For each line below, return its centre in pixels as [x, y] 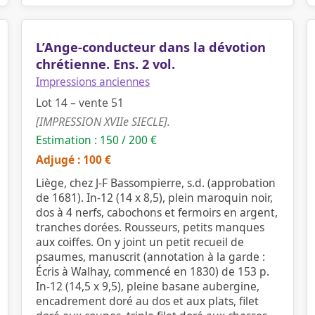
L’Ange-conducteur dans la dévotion [151, 47]
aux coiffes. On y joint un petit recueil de [140, 242]
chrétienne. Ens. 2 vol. [105, 64]
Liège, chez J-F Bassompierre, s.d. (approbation [156, 183]
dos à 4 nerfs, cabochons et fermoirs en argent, [157, 212]
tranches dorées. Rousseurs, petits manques [150, 227]
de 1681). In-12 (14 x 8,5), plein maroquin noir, [154, 198]
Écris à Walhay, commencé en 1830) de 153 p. [153, 271]
